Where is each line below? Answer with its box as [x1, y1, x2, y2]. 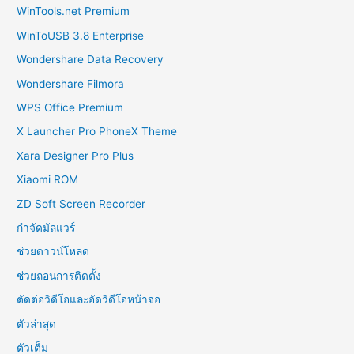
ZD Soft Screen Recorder [17, 197, 146, 210]
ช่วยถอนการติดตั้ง [17, 269, 102, 282]
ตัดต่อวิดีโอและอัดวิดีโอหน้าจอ [17, 293, 161, 307]
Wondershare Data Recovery [17, 53, 164, 66]
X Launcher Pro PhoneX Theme [17, 125, 178, 138]
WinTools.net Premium [17, 5, 130, 18]
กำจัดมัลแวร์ [17, 221, 76, 235]
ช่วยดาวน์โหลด [17, 245, 90, 258]
